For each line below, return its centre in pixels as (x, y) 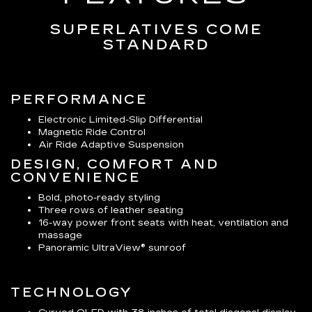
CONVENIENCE (76, 177)
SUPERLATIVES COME (156, 29)
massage (60, 235)
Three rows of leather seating (111, 210)
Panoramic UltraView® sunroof (112, 248)
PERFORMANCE (79, 99)
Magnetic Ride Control (92, 132)
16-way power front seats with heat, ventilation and (163, 223)
